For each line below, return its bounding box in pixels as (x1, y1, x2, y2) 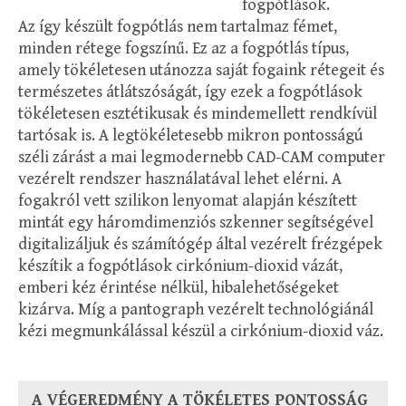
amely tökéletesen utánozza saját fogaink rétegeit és (18, 60, 384, 80)
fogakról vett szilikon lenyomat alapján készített (18, 190, 357, 210)
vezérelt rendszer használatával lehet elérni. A (18, 169, 342, 188)
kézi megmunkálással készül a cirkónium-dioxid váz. (18, 321, 383, 341)
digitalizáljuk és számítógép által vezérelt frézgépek (18, 234, 382, 254)
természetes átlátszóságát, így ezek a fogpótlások (18, 82, 362, 101)
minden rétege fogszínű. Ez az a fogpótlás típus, (18, 38, 349, 58)
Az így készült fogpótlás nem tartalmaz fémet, (18, 16, 337, 36)
